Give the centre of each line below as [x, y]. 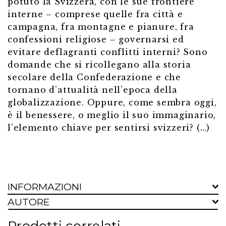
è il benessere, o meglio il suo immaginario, [112, 115]
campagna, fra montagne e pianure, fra [101, 27]
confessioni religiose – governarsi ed [96, 40]
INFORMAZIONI [45, 187]
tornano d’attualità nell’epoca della [93, 90]
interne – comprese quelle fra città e [95, 14]
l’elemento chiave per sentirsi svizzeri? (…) [109, 128]
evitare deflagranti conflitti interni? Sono [108, 52]
